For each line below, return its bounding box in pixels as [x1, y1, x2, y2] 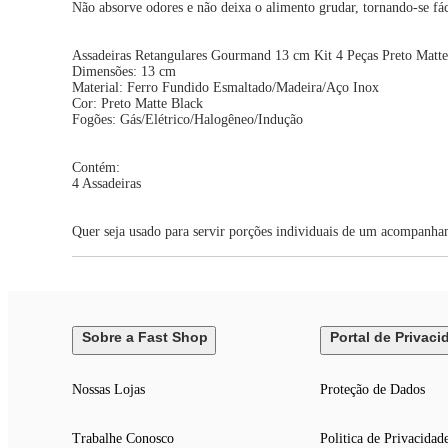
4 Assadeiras [72, 176, 141, 192]
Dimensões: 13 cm [72, 64, 176, 80]
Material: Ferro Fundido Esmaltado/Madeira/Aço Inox [72, 80, 379, 96]
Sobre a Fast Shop [82, 329, 208, 346]
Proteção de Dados [319, 382, 425, 398]
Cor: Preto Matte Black [72, 96, 203, 112]
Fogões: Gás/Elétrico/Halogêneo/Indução [72, 112, 303, 128]
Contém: [72, 160, 120, 176]
